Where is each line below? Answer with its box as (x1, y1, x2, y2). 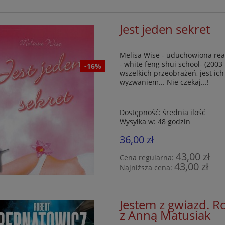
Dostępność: (120, 107, 161, 118)
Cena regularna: (120, 153, 176, 163)
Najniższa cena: (120, 163, 175, 173)
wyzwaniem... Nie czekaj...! (120, 77, 209, 87)
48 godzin (158, 117, 191, 127)
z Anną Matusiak (120, 207, 211, 224)
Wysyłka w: (120, 117, 156, 127)
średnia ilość (163, 107, 206, 118)
